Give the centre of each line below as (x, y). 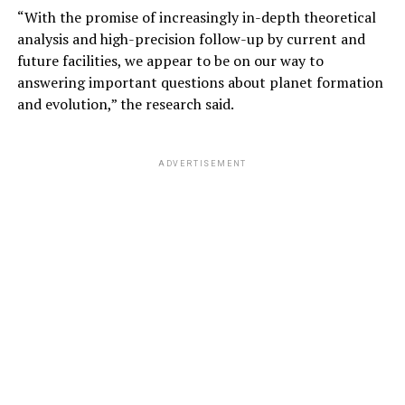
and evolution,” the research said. (125, 104)
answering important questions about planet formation (200, 82)
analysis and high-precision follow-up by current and (191, 38)
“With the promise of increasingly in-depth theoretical (196, 17)
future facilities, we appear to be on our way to (170, 60)
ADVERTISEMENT (202, 163)
